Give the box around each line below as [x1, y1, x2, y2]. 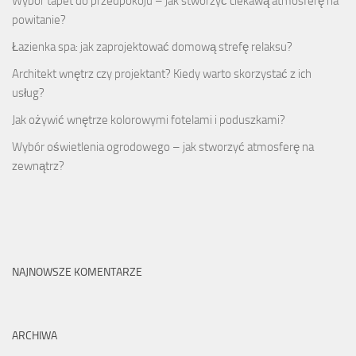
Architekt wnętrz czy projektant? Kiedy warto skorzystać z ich [12, 66, 311, 81]
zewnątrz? [12, 158, 64, 173]
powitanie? [12, 12, 66, 27]
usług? [12, 85, 44, 100]
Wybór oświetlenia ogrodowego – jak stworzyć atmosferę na [12, 139, 314, 154]
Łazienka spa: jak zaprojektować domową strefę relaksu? [12, 39, 292, 54]
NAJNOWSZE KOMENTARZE [12, 265, 142, 279]
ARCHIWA [12, 328, 57, 342]
